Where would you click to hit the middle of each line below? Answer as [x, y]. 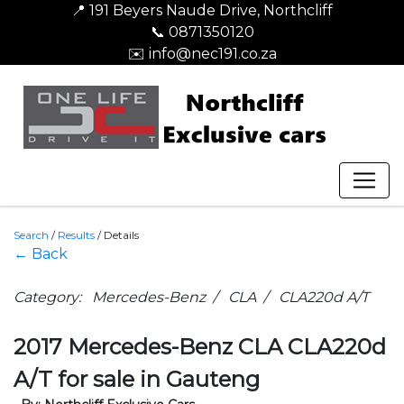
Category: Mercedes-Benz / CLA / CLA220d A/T [191, 297]
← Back [41, 254]
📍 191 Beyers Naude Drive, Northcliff [202, 10]
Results [76, 235]
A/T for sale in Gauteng [137, 379]
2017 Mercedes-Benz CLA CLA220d [200, 347]
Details [121, 235]
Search [31, 235]
